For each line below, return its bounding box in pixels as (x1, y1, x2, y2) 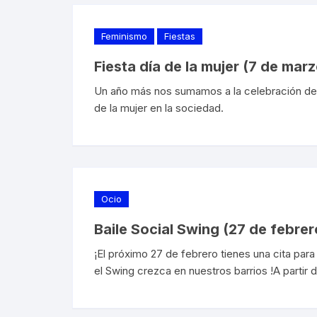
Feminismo (101, 30, 147, 42)
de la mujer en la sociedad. (94, 100, 224, 115)
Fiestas (164, 30, 195, 42)
